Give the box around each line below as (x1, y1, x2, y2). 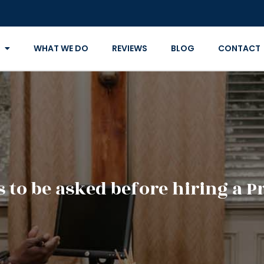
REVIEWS (111, 42, 147, 54)
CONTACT (217, 42, 260, 54)
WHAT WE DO (33, 42, 88, 54)
